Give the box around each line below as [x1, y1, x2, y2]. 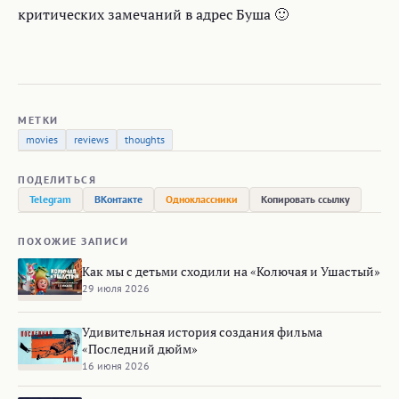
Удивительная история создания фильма [82, 323, 322, 341]
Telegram [29, 192, 71, 207]
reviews [74, 133, 109, 147]
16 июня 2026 [82, 359, 150, 373]
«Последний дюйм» [82, 340, 198, 358]
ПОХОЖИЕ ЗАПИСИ [18, 234, 128, 248]
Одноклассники [166, 192, 238, 207]
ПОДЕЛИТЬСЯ [18, 173, 96, 187]
